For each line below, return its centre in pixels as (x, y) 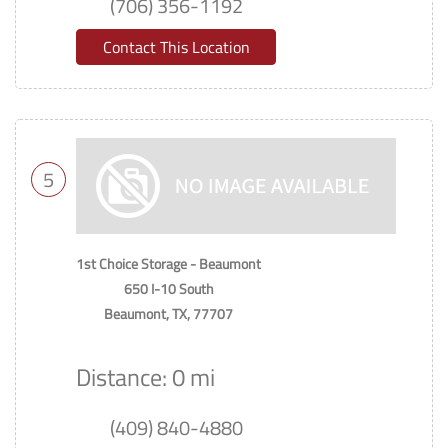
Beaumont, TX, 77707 (168, 313)
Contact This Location (176, 47)
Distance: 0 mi (145, 377)
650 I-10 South (168, 288)
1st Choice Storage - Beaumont (168, 263)
